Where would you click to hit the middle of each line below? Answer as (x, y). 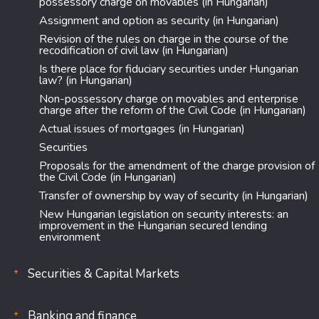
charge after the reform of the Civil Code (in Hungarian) (173, 110)
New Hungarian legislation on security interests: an (164, 214)
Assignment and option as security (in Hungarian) (159, 21)
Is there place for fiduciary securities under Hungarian (169, 69)
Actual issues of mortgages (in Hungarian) (142, 129)
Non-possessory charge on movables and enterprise (169, 99)
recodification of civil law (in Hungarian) (134, 51)
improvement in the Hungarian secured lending (153, 226)
